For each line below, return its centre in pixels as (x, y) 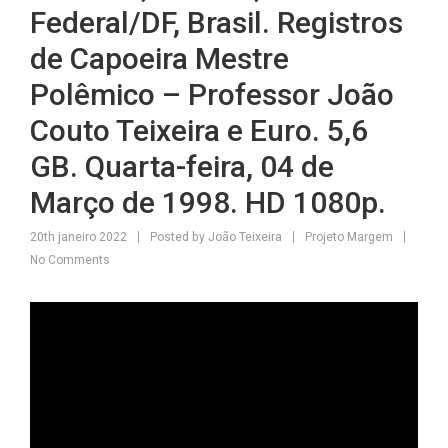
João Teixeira (245, 236)
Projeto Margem (349, 236)
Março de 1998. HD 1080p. (208, 202)
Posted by (177, 236)
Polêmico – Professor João (212, 94)
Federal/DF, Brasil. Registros (216, 22)
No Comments (70, 259)
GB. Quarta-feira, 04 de (182, 166)
